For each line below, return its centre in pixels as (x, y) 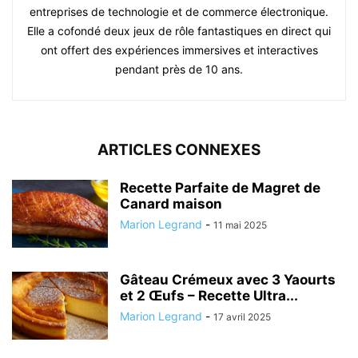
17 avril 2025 (242, 317)
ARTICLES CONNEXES (179, 150)
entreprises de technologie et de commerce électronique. (179, 12)
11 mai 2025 (240, 225)
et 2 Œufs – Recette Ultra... (209, 296)
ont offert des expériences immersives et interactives (179, 50)
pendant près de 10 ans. (179, 70)
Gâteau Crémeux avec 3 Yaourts (228, 280)
